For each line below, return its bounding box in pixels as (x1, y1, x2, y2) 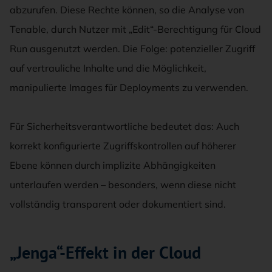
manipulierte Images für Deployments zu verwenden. (10, 81, 248, 93)
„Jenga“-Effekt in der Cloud (10, 240, 201, 263)
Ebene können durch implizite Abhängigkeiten (10, 158, 216, 171)
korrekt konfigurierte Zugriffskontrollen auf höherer (10, 139, 236, 152)
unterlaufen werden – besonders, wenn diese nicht (10, 178, 236, 191)
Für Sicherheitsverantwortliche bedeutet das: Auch (10, 120, 239, 132)
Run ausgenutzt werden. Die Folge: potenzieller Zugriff (10, 42, 255, 55)
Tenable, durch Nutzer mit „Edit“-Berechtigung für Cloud (10, 22, 261, 35)
